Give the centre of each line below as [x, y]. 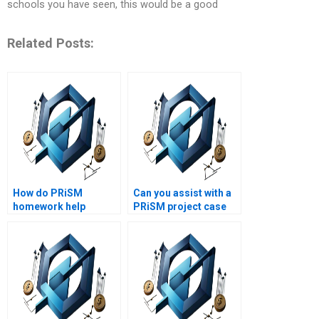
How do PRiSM [48, 193]
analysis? [156, 220]
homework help [49, 207]
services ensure [51, 220]
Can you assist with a [182, 193]
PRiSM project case [180, 207]
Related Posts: [51, 43]
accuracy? [37, 234]
